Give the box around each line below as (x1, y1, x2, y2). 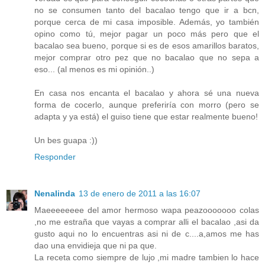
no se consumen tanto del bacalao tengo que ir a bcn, (34, 5, 259, 15)
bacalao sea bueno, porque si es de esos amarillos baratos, (34, 41, 259, 51)
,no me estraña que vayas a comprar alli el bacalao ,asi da (34, 217, 259, 227)
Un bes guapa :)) (34, 135, 98, 146)
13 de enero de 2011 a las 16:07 (79, 189, 201, 199)
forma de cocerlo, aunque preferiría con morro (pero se (34, 100, 259, 110)
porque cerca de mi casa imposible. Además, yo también (34, 17, 259, 27)
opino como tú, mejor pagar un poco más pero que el (34, 29, 259, 39)
